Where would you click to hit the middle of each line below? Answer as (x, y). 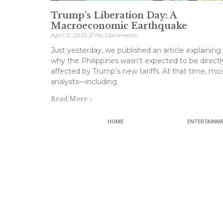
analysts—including (84, 81)
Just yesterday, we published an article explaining (136, 50)
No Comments (115, 35)
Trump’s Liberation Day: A (113, 15)
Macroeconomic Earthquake (119, 26)
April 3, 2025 (70, 35)
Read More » (71, 99)
